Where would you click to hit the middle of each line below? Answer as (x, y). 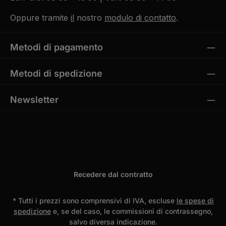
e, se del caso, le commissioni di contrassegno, (132, 211)
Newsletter (34, 99)
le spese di (195, 200)
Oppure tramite (40, 17)
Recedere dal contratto (113, 174)
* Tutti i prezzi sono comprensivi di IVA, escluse (94, 200)
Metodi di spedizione (56, 73)
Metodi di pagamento (56, 47)
